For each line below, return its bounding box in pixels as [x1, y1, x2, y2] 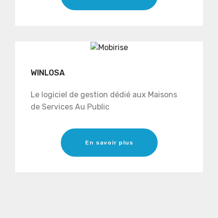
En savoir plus [85, 139, 133, 146]
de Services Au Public [31, 102, 111, 111]
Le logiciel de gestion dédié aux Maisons [31, 90, 177, 99]
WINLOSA [31, 68, 65, 77]
